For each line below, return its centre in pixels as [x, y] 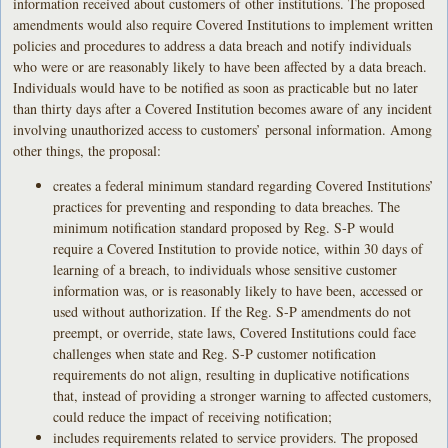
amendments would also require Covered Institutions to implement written [223, 24]
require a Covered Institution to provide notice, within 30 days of [238, 248]
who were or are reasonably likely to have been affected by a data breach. [220, 66]
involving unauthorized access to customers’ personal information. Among [223, 129]
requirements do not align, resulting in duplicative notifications [231, 374]
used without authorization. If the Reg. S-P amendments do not [232, 311]
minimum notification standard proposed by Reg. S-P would [224, 227]
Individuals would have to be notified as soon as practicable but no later [216, 87]
